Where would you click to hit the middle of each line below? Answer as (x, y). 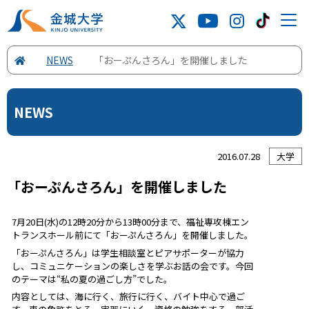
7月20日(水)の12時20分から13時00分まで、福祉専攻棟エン (130, 222)
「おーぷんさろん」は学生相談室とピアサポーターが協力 (128, 252)
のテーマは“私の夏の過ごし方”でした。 (92, 279)
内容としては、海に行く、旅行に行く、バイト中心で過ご (128, 296)
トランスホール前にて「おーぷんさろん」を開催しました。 (132, 235)
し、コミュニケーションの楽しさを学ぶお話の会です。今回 (132, 266)
